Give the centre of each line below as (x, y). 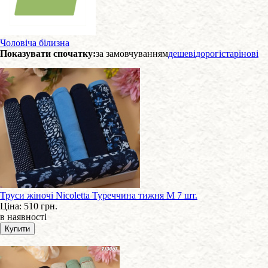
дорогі (208, 54)
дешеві (182, 54)
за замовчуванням (132, 54)
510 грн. (41, 206)
